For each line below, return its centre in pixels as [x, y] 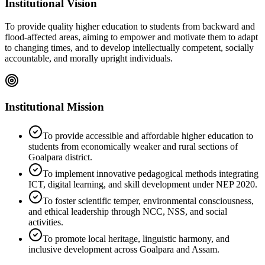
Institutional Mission [54, 107]
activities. [46, 222]
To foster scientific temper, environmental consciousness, [148, 201]
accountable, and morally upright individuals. [89, 58]
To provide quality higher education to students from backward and [130, 26]
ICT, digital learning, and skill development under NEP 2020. [143, 184]
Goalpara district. [60, 157]
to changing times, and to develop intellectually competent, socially [129, 47]
